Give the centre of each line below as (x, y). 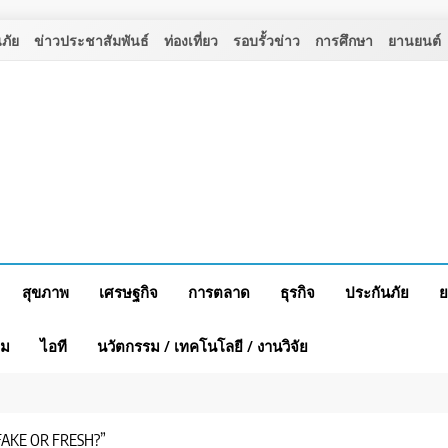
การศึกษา (344, 40)
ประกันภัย (377, 292)
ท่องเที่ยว (191, 40)
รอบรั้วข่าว (266, 40)
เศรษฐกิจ (128, 292)
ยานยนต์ (414, 40)
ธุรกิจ (297, 292)
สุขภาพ (45, 292)
